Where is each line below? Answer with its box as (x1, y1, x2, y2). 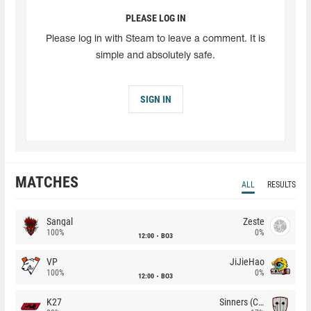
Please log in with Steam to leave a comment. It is (46, 34, 265, 44)
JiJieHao (230, 255, 264, 267)
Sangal (47, 215, 73, 227)
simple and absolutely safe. (96, 51, 215, 60)
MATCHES (15, 173, 78, 191)
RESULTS (267, 179, 296, 190)
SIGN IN (140, 93, 171, 105)
